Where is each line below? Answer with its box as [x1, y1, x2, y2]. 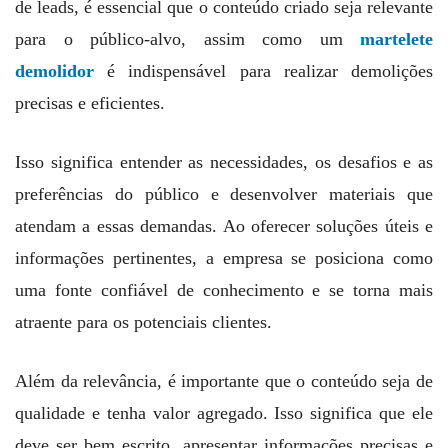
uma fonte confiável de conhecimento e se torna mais [15, 279, 433, 300]
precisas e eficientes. [15, 92, 170, 113]
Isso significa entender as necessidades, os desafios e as [15, 151, 433, 172]
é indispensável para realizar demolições [94, 60, 433, 81]
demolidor [15, 60, 94, 81]
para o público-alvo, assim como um [15, 28, 360, 49]
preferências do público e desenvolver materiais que [15, 183, 433, 204]
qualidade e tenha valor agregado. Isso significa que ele [15, 402, 433, 423]
